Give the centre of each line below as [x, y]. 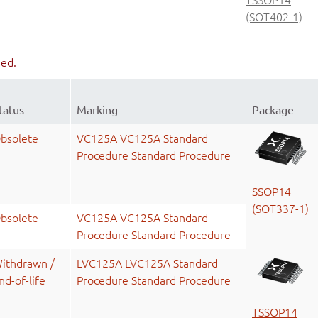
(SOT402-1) [274, 17]
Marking [97, 110]
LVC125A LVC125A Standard [147, 264]
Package [273, 110]
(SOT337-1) [280, 208]
